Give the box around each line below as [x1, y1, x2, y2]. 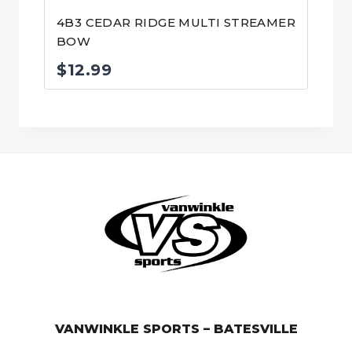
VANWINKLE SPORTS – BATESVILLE [54, 321, 298, 336]
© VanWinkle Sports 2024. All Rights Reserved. [53, 300, 299, 318]
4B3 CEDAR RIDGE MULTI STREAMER [57, 14, 295, 30]
